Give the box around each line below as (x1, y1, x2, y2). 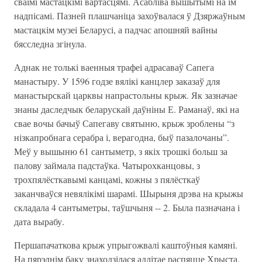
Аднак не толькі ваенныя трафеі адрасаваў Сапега (14, 61, 214, 73)
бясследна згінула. (14, 37, 87, 50)
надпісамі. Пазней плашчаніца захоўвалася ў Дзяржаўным (14, 9, 245, 22)
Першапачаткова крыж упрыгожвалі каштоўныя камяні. (14, 239, 237, 251)
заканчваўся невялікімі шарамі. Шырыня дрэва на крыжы (14, 187, 243, 199)
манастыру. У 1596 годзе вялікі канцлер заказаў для (14, 75, 220, 87)
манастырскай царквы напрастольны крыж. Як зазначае (14, 89, 237, 101)
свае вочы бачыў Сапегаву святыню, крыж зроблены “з (14, 117, 235, 129)
